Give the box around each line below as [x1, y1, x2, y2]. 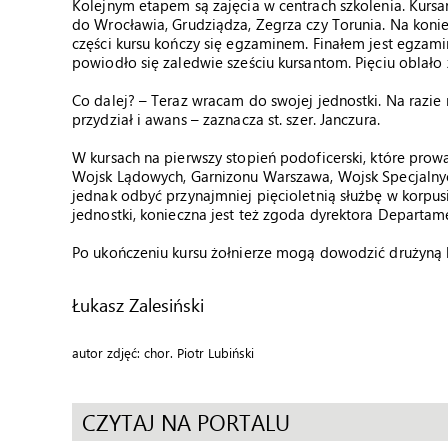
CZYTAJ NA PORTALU [82, 407, 290, 437]
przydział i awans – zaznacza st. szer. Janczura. [72, 109, 380, 129]
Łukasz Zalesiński [72, 292, 204, 317]
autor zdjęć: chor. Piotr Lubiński [72, 344, 254, 361]
